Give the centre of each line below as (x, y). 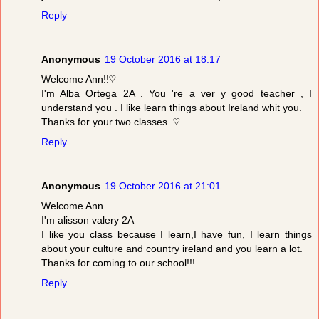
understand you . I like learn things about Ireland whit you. (172, 108)
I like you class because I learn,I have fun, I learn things (177, 235)
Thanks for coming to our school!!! (118, 263)
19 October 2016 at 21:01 (163, 186)
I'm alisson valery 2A (88, 220)
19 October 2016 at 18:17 (163, 59)
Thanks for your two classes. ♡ (111, 122)
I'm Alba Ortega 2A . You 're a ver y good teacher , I (177, 94)
